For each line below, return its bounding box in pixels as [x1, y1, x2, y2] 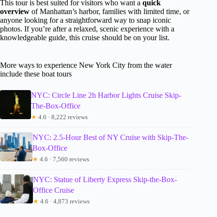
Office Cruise [33, 186, 75, 195]
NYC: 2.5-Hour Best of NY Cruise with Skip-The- [32, 133, 188, 142]
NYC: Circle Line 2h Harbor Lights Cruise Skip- [31, 91, 182, 100]
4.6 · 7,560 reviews [38, 155, 89, 163]
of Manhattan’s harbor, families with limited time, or [30, 7, 189, 16]
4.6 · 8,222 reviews [37, 113, 88, 121]
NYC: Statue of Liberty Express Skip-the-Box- [33, 175, 177, 184]
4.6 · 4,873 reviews [39, 198, 90, 205]
